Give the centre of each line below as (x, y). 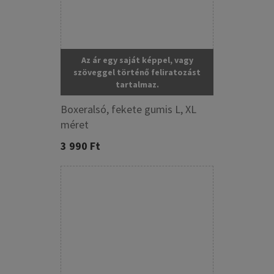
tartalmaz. (137, 84)
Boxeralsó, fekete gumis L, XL (128, 109)
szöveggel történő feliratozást (137, 72)
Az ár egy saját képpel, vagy (137, 60)
